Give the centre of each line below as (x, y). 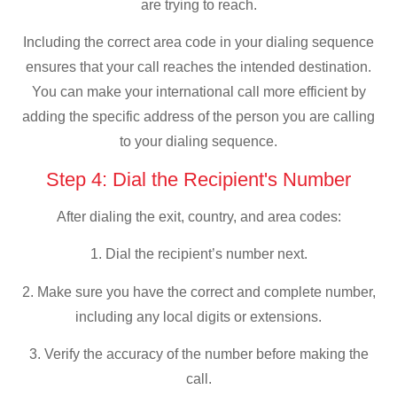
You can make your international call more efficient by (198, 92)
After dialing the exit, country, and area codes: (198, 216)
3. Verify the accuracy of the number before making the (198, 354)
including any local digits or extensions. (198, 316)
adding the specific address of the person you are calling (198, 117)
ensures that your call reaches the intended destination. (198, 67)
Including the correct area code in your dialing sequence (198, 43)
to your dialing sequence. (198, 142)
